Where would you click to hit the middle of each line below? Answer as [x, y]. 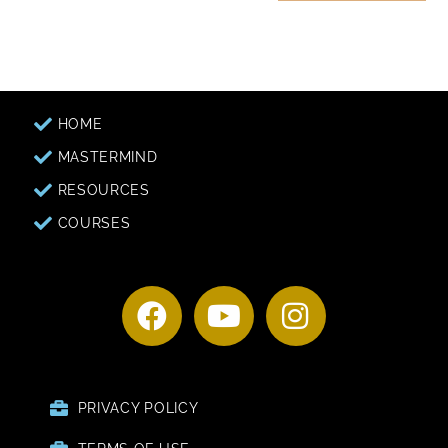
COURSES [94, 222]
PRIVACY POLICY [138, 407]
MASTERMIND [107, 156]
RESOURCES [103, 189]
